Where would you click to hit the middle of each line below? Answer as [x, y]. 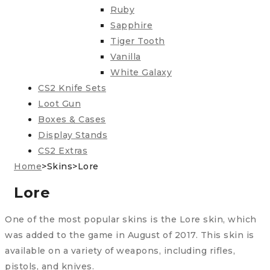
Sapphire [131, 26]
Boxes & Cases [72, 120]
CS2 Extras [63, 151]
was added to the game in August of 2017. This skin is [130, 235]
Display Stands [73, 135]
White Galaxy [141, 73]
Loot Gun [59, 104]
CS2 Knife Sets [72, 88]
